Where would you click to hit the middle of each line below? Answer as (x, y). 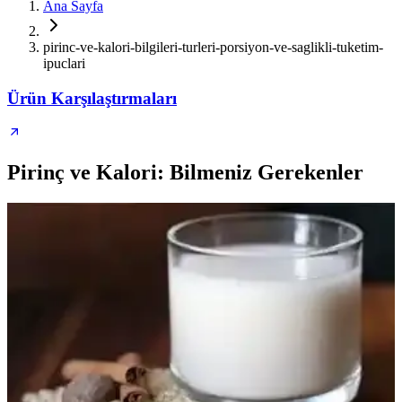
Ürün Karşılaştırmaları (92, 98)
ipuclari (64, 63)
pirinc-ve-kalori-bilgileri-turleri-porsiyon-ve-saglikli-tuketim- (213, 47)
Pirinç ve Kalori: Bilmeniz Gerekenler (185, 173)
